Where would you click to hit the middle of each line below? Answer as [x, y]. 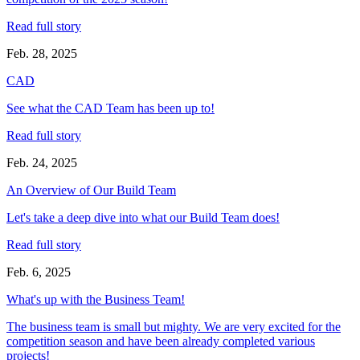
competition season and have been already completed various [161, 342]
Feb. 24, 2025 [42, 163]
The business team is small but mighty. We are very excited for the [174, 327]
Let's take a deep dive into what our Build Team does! [143, 218]
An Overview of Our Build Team [91, 190]
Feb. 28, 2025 [42, 54]
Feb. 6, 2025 [39, 272]
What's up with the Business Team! [96, 300]
